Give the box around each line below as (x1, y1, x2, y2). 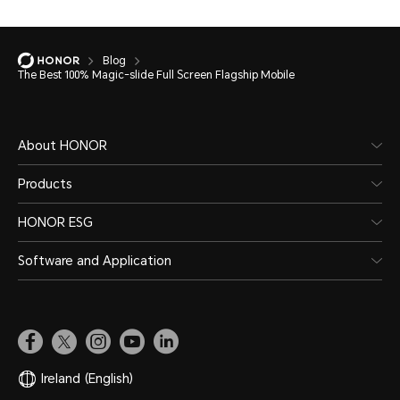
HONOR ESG (18, 214, 93, 229)
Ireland (41, 371, 80, 386)
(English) (85, 371, 133, 386)
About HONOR (18, 137, 107, 153)
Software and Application (18, 253, 171, 268)
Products (18, 176, 72, 191)
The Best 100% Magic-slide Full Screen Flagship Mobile (18, 68, 295, 81)
